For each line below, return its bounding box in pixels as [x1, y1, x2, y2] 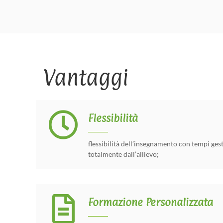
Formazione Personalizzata [88, 195, 213, 209]
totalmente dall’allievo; [88, 149, 159, 158]
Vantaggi [43, 65, 128, 91]
